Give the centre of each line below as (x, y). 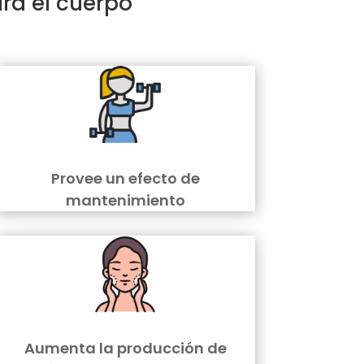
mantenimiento (125, 201)
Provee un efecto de (125, 179)
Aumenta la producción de (125, 349)
